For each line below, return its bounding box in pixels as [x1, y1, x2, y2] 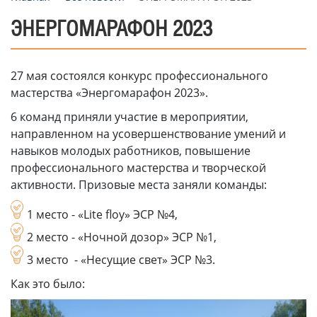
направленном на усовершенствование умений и [11, 125, 286, 142]
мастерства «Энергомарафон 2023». [11, 84, 211, 100]
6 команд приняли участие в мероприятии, [11, 108, 248, 125]
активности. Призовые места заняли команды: [11, 176, 267, 192]
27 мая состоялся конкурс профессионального [11, 67, 268, 83]
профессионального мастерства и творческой [11, 159, 266, 175]
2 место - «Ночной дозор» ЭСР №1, [27, 229, 217, 245]
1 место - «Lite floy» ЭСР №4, [27, 206, 178, 222]
